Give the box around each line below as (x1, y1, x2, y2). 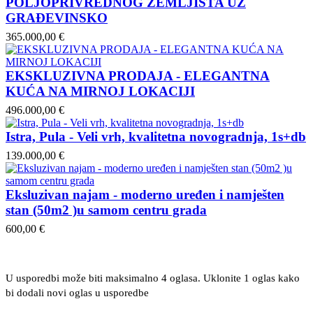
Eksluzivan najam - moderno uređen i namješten (6, 187, 284, 202)
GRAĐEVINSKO (6, 10, 108, 25)
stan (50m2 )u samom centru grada (6, 202, 207, 217)
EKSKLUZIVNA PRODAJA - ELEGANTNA (6, 68, 270, 83)
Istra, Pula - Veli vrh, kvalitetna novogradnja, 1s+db (6, 129, 306, 144)
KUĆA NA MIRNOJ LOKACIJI (6, 83, 195, 99)
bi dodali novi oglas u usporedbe (6, 286, 149, 298)
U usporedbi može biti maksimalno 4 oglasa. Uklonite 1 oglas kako (6, 272, 300, 284)
